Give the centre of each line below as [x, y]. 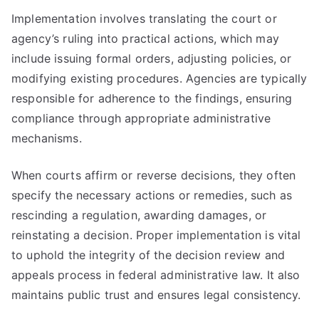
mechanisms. [47, 138]
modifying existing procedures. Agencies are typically [159, 78]
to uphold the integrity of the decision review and [148, 255]
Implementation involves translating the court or [144, 19]
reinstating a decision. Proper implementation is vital [156, 235]
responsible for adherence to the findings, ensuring [152, 98]
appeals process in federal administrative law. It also [156, 275]
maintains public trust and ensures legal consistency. [156, 295]
